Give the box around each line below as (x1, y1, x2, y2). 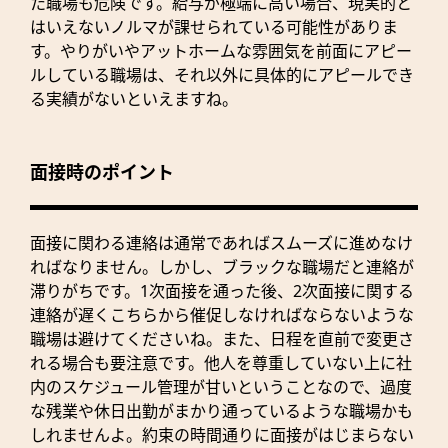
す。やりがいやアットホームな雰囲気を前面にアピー (30, 40, 412, 63)
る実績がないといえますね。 (30, 88, 238, 111)
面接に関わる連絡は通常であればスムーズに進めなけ (30, 232, 413, 255)
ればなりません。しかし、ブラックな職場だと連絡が (30, 256, 414, 279)
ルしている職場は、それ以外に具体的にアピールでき (30, 64, 414, 87)
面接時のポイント (30, 160, 174, 185)
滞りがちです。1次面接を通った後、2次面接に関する (30, 280, 414, 303)
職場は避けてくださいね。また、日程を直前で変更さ (30, 328, 414, 351)
